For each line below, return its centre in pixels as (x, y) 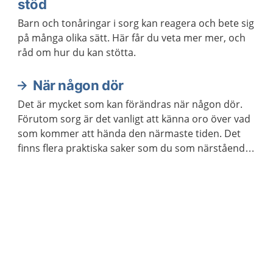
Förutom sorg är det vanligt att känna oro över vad (134, 119)
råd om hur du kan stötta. (77, 52)
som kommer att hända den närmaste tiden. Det (129, 133)
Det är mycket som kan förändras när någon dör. (130, 104)
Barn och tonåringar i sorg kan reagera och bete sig (136, 23)
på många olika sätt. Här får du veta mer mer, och (65, 37)
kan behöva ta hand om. (73, 162)
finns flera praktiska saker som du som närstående (134, 148)
